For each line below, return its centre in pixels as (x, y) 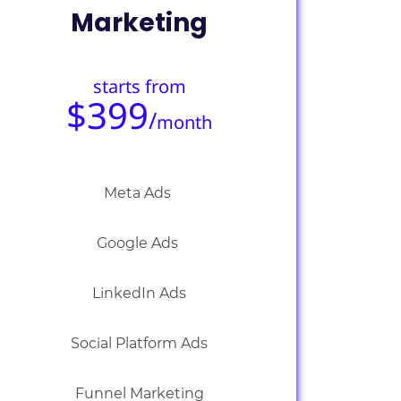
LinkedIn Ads (140, 293)
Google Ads (140, 243)
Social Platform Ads (140, 343)
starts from (139, 86)
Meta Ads (140, 193)
